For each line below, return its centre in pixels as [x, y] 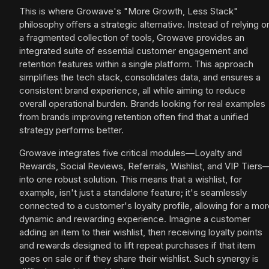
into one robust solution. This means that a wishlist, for [131, 180]
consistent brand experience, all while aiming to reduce [132, 91]
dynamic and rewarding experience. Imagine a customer [135, 219]
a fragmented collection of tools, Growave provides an [132, 38]
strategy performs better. [71, 130]
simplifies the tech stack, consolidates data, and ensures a [140, 77]
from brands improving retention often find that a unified [134, 117]
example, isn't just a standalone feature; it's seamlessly [133, 193]
